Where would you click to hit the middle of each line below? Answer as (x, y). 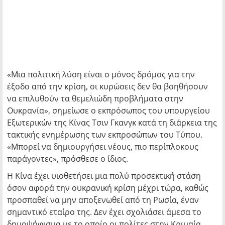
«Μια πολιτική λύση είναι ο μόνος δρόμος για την (101, 74)
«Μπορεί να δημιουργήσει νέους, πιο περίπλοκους (103, 147)
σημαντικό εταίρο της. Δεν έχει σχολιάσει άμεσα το (104, 212)
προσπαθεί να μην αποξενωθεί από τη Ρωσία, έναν (103, 200)
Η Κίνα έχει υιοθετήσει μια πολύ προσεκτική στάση (104, 176)
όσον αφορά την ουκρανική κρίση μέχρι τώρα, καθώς (108, 188)
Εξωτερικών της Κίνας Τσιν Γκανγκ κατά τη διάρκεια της (112, 123)
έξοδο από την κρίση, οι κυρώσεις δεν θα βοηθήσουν (107, 86)
